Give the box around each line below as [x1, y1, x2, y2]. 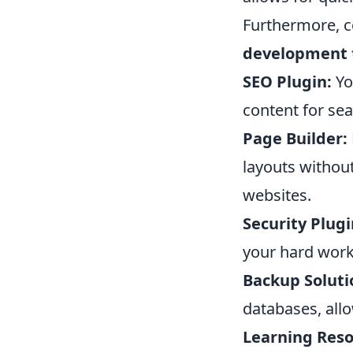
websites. [243, 184, 311, 206]
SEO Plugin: [243, 70, 332, 92]
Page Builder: [243, 127, 347, 149]
